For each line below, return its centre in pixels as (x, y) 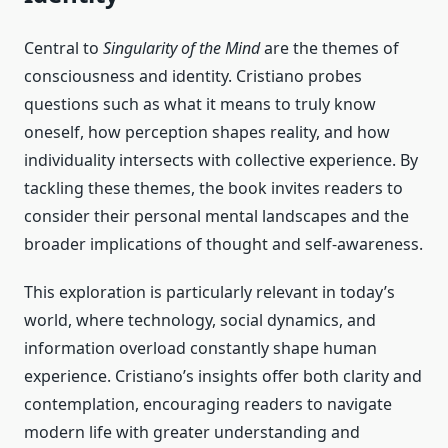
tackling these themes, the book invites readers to (213, 188)
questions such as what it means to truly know (200, 104)
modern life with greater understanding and (192, 432)
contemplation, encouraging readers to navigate (208, 404)
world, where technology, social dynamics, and (200, 320)
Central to (63, 48)
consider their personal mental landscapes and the (216, 216)
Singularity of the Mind (181, 48)
